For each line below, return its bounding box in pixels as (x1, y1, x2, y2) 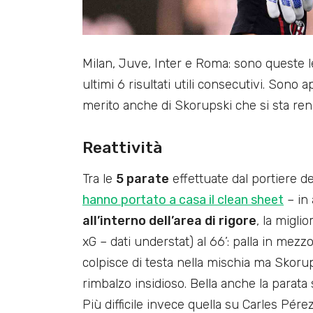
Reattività (82, 137, 162, 157)
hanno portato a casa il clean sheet (82, 191, 284, 208)
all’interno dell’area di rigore (82, 212, 256, 228)
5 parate (116, 170, 169, 187)
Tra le (82, 170, 116, 187)
